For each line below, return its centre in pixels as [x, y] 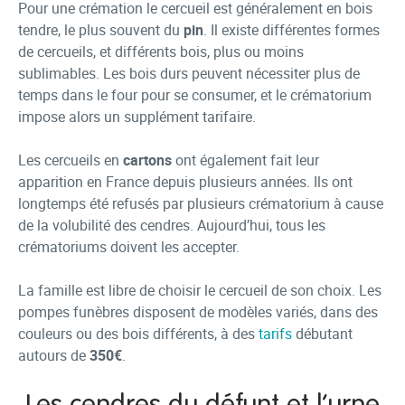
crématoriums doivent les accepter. [129, 247]
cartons [147, 160]
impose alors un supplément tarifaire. [137, 117]
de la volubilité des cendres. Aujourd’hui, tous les [172, 225]
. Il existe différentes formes [292, 30]
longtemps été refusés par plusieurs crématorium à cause [201, 203]
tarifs [275, 334]
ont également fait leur [245, 160]
